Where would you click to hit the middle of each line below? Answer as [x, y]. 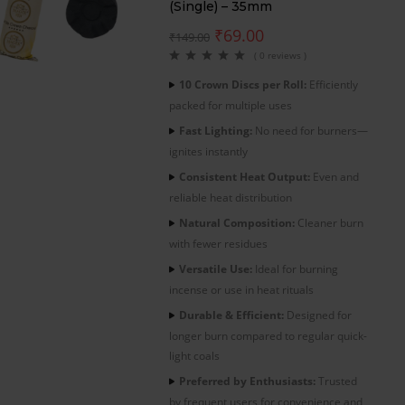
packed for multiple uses [231, 105]
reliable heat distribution [231, 197]
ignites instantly [208, 151]
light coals [194, 355]
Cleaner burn [329, 222]
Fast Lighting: [216, 130]
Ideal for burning [295, 268]
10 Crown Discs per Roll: [243, 84]
